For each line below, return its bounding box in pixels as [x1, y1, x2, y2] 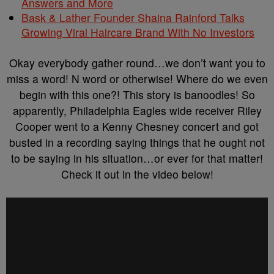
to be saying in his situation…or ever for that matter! [11, 150, 263, 166]
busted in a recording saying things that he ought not [9, 135, 265, 150]
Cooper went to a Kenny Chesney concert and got [15, 119, 259, 134]
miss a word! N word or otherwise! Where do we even [6, 71, 268, 86]
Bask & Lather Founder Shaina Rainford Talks [21, 10, 245, 25]
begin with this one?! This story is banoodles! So [19, 87, 255, 102]
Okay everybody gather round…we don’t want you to [9, 55, 265, 70]
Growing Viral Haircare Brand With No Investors [21, 24, 254, 40]
